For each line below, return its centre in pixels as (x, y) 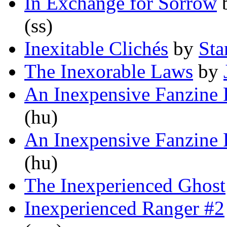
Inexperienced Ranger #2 (124, 208)
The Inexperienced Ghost (125, 185)
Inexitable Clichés (96, 49)
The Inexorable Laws (109, 71)
